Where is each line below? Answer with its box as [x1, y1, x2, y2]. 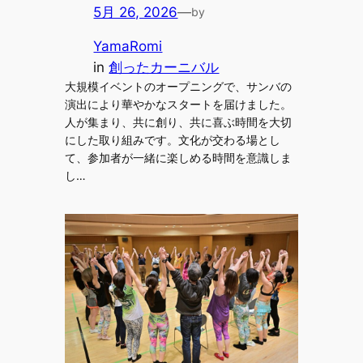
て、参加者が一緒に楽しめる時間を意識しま [64, 151, 292, 165]
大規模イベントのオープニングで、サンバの [64, 79, 292, 94]
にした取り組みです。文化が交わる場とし [64, 133, 280, 147]
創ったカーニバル [109, 59, 220, 76]
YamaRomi [93, 38, 163, 55]
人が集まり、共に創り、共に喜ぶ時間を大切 [64, 115, 292, 130]
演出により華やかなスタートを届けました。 [64, 97, 292, 112]
